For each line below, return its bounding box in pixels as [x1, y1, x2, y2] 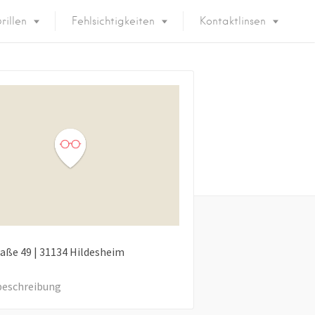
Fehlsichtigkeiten [72, 15, 155, 27]
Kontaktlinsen [200, 15, 266, 27]
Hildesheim [69, 245, 124, 259]
